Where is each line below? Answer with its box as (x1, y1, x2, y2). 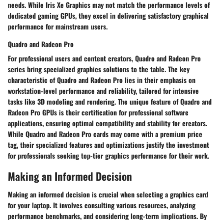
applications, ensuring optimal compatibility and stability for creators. (8, 117, 207, 128)
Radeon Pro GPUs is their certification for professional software (8, 107, 189, 117)
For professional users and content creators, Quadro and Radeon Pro (8, 53, 201, 63)
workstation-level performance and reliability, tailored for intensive (8, 85, 199, 96)
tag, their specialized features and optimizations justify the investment (8, 139, 209, 150)
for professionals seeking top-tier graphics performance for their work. (8, 150, 209, 161)
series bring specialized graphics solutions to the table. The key (8, 63, 190, 74)
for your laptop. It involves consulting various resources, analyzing (8, 200, 195, 211)
